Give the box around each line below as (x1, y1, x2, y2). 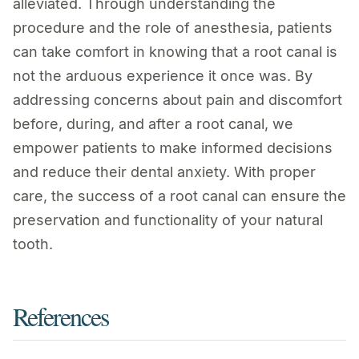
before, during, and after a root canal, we (13, 115, 293, 133)
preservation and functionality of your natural (13, 212, 323, 229)
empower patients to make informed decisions (13, 139, 333, 157)
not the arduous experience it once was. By (13, 67, 313, 85)
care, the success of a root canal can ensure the (13, 188, 346, 205)
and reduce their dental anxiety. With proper (13, 163, 316, 181)
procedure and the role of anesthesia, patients (13, 19, 333, 37)
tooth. (13, 236, 53, 253)
